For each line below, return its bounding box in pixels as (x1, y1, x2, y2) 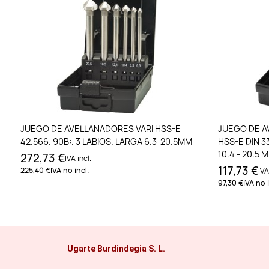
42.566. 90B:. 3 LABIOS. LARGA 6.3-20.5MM (20, 136, 192, 148)
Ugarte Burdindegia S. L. (67, 244, 165, 254)
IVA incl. (65, 153, 91, 164)
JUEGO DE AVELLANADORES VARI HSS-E (20, 123, 181, 135)
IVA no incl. (50, 165, 89, 176)
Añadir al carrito (76, 121, 151, 134)
